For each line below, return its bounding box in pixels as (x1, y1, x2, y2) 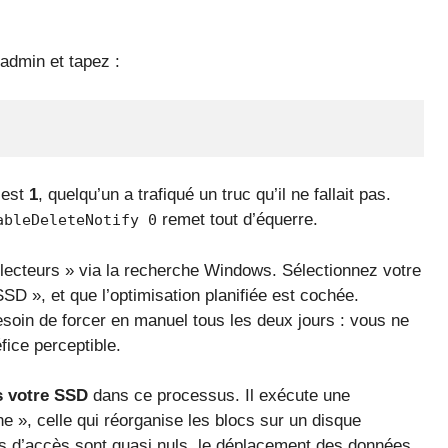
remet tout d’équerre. (157, 210, 318, 230)
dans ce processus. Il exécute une (88, 386, 350, 406)
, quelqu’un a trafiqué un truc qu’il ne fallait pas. (38, 185, 391, 205)
